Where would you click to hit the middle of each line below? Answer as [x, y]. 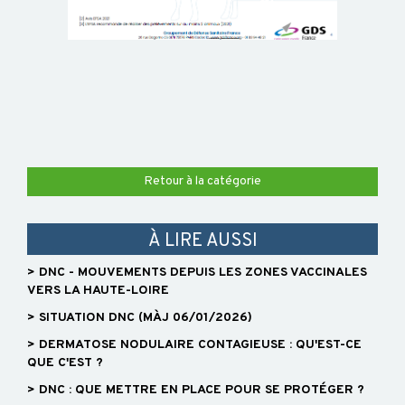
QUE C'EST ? [65, 363]
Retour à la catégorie [202, 182]
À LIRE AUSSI [202, 242]
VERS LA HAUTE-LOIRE [98, 291]
